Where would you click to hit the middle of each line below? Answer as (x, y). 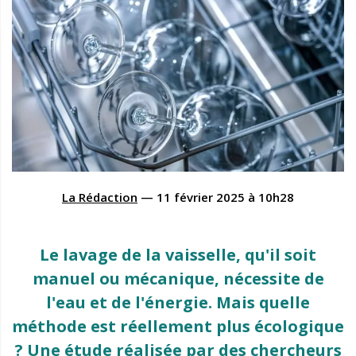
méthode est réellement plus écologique (178, 326)
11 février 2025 (201, 197)
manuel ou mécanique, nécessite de (178, 278)
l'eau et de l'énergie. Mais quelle (178, 302)
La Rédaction (100, 197)
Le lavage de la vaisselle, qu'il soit (178, 254)
